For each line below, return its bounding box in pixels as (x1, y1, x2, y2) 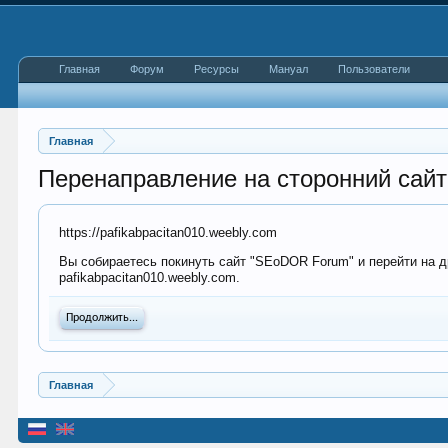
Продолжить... (66, 312, 139, 324)
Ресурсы (194, 63, 240, 75)
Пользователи (338, 63, 411, 75)
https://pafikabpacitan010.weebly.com (59, 225, 278, 240)
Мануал (269, 63, 309, 75)
